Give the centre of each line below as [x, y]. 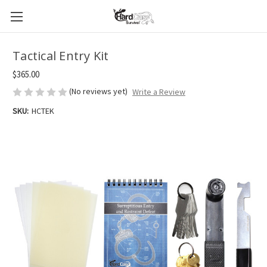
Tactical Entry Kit [61, 56]
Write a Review [159, 92]
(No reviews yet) [98, 91]
